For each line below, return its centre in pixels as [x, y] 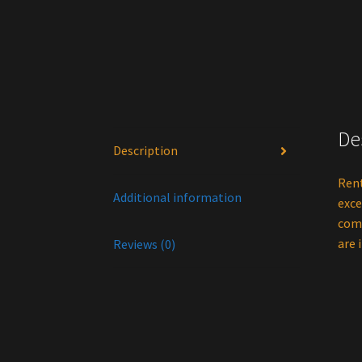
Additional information [178, 198]
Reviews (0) [145, 244]
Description [146, 151]
